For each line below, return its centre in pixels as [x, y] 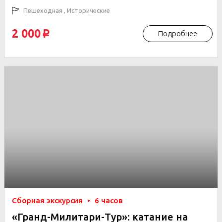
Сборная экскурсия [48, 200]
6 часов [109, 200]
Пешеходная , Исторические [66, 10]
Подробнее [178, 33]
